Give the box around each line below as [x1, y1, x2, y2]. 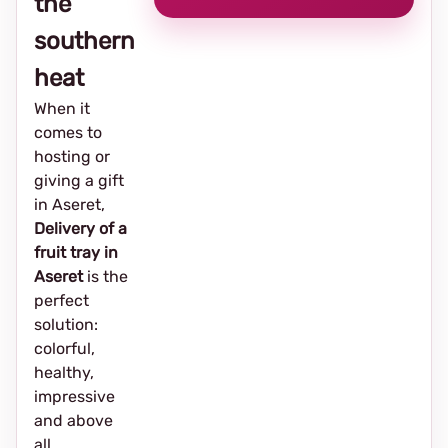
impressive [34, 387, 115, 406]
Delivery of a [34, 219, 127, 238]
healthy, [34, 363, 94, 382]
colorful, [34, 339, 95, 358]
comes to [34, 123, 102, 142]
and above [34, 411, 113, 430]
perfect [34, 291, 89, 310]
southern [34, 27, 135, 55]
